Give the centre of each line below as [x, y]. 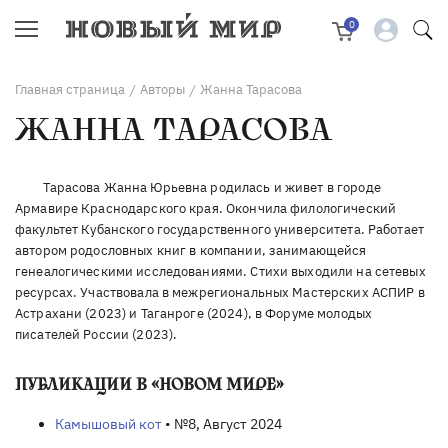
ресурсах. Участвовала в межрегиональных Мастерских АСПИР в [220, 291]
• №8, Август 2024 [222, 423]
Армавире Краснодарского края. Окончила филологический [206, 207]
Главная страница [70, 89]
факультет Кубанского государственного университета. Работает [219, 228]
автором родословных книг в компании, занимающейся [191, 249]
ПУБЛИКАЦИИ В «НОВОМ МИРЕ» [149, 384]
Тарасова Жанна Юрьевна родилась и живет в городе [212, 186]
